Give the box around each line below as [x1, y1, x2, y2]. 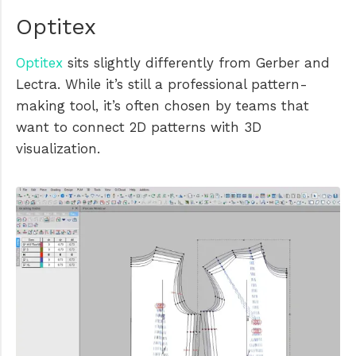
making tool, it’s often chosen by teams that [16, 97, 309, 114]
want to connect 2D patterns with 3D [16, 118, 261, 135]
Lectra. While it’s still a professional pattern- [16, 75, 308, 92]
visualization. [16, 140, 100, 157]
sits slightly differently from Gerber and [63, 54, 330, 71]
